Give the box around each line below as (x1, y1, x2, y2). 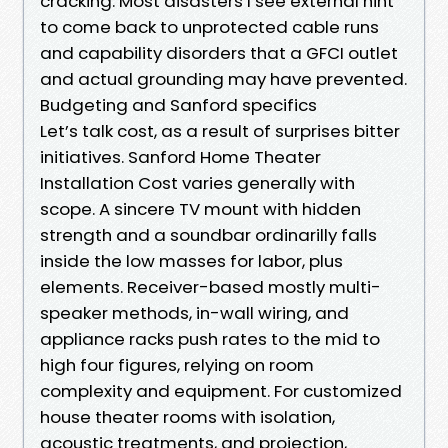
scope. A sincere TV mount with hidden (40, 196, 361, 221)
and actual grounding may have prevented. (40, 66, 407, 91)
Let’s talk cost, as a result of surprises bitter (40, 118, 400, 143)
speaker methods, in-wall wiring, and (40, 300, 349, 325)
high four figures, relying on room (40, 352, 314, 377)
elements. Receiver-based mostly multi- (40, 274, 381, 299)
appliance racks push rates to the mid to (40, 326, 380, 351)
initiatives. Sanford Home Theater (40, 144, 321, 169)
